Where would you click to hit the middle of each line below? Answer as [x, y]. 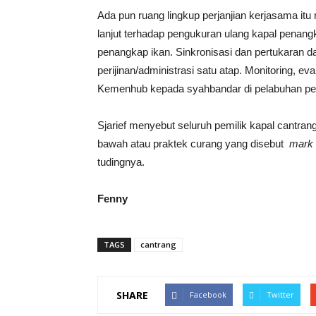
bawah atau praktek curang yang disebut [193, 144]
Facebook [208, 294]
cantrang [158, 244]
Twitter [280, 294]
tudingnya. [121, 162]
